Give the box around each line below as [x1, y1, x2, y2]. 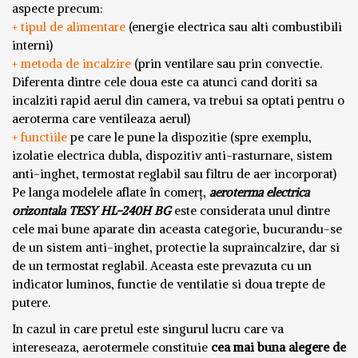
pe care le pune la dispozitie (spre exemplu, [67, 129, 312, 145]
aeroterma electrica [209, 185, 309, 201]
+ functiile [12, 129, 67, 145]
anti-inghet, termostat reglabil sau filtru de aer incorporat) [12, 166, 336, 182]
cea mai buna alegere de [211, 340, 346, 356]
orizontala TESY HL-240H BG [12, 203, 171, 219]
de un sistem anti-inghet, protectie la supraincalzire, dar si [12, 240, 340, 256]
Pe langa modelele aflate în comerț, [12, 185, 209, 201]
